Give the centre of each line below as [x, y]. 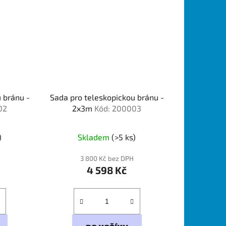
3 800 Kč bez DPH [107, 159]
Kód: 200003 [118, 108]
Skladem [95, 137]
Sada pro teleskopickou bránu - [107, 97]
